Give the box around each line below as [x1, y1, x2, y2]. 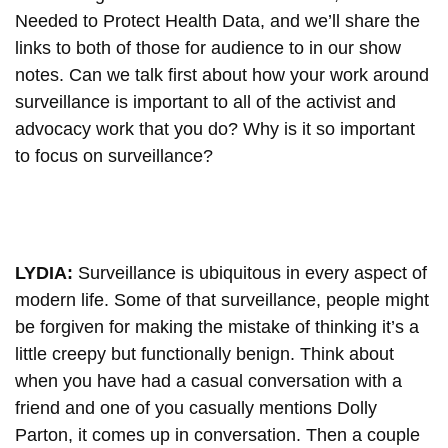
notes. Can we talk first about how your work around [15, 64, 429, 85]
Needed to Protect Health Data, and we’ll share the [15, 10, 420, 31]
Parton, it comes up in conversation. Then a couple [15, 424, 420, 445]
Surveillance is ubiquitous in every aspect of [78, 262, 427, 283]
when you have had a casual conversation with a [15, 370, 402, 391]
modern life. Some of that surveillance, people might [15, 289, 429, 310]
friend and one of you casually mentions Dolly [15, 397, 377, 418]
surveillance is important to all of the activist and [15, 91, 396, 112]
